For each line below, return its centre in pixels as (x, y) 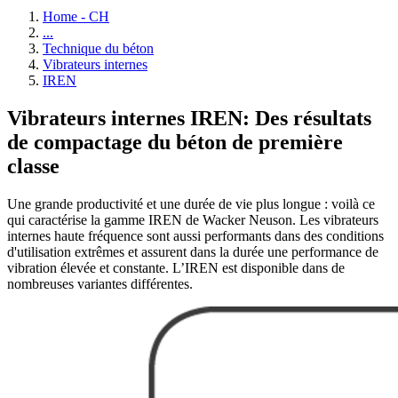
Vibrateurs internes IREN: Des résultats (189, 118)
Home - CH (76, 16)
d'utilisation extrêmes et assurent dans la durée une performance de (193, 251)
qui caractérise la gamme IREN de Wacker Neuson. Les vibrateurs (193, 219)
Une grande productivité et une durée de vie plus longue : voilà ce (191, 203)
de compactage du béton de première (175, 142)
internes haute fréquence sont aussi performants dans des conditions (195, 235)
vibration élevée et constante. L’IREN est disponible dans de (176, 267)
